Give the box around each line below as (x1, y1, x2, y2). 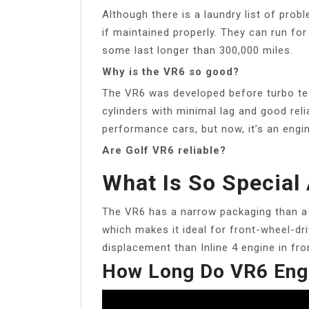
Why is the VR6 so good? (102, 65, 239, 78)
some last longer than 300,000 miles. (102, 43, 293, 57)
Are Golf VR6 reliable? (102, 143, 226, 157)
